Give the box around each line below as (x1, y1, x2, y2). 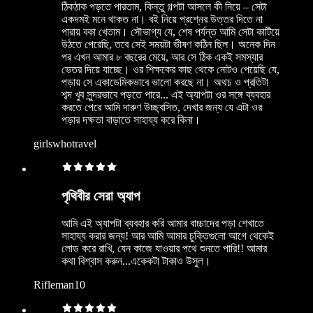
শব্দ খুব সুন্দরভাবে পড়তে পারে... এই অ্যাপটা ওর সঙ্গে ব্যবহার (61, 89, 270, 101)
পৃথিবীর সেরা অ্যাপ (61, 188, 140, 203)
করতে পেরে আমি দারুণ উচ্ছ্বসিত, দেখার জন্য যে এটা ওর (61, 101, 262, 114)
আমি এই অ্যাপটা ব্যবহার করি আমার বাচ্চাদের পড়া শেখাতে (61, 217, 264, 229)
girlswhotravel (34, 138, 96, 150)
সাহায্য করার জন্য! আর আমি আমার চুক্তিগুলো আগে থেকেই (61, 229, 274, 242)
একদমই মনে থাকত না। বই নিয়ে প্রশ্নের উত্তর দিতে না (61, 13, 263, 26)
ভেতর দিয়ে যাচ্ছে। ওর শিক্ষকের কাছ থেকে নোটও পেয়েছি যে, (61, 64, 279, 76)
